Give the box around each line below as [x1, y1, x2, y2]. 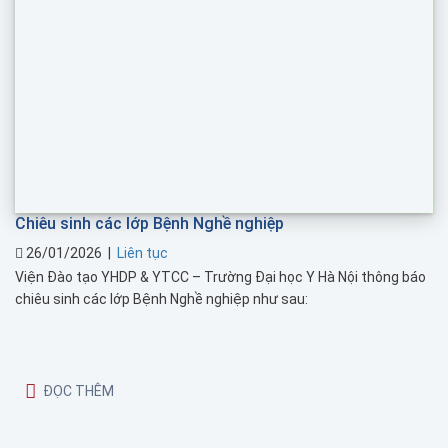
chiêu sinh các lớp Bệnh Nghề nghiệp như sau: [15, 290, 308, 307]
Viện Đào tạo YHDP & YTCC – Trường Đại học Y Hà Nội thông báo [15, 268, 426, 285]
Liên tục [117, 244, 168, 261]
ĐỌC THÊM [43, 382, 114, 399]
